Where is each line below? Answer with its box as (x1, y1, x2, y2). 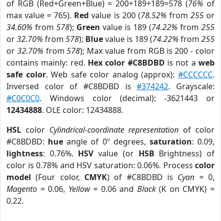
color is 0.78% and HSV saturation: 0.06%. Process (6, 160, 195, 171)
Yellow (68, 184, 90, 194)
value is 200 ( (89, 10, 141, 21)
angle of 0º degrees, (63, 136, 149, 147)
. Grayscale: (168, 81, 215, 92)
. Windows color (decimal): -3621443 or (39, 93, 215, 104)
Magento (6, 184, 37, 194)
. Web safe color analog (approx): (45, 69, 179, 80)
